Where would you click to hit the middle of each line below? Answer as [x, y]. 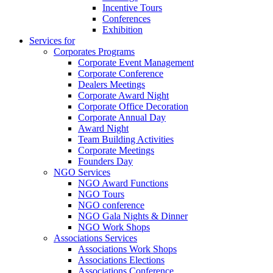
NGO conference [111, 205]
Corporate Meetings [116, 150]
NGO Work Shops [114, 227]
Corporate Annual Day [122, 117]
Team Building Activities [126, 139]
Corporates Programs [94, 51]
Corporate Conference [121, 73]
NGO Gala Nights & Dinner [133, 216]
